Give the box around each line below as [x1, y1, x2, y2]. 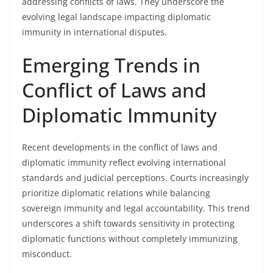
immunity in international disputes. [22, 26, 167, 38]
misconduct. [22, 248, 72, 260]
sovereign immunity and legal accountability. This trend [22, 202, 250, 214]
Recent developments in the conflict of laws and [22, 141, 218, 153]
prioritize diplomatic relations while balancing [22, 187, 210, 199]
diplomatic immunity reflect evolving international [22, 157, 226, 168]
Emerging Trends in [22, 52, 200, 78]
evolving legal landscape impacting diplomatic [22, 11, 211, 23]
